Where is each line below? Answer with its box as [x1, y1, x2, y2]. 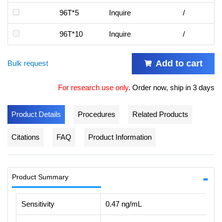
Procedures [78, 110, 115, 118]
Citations [11, 132, 40, 141]
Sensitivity [21, 199, 55, 208]
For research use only [58, 83, 128, 92]
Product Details [11, 110, 61, 118]
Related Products [132, 110, 188, 118]
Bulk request [7, 59, 48, 68]
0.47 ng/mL [106, 199, 142, 208]
